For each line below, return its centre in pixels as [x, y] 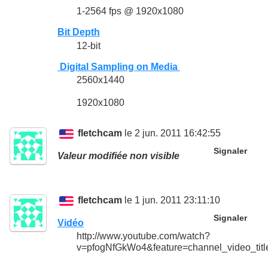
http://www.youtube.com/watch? [143, 236]
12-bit [89, 45]
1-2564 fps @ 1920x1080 [130, 11]
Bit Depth [79, 32]
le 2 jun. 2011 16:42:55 [172, 133]
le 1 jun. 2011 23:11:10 [171, 200]
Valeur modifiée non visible [118, 156]
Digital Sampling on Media [119, 66]
